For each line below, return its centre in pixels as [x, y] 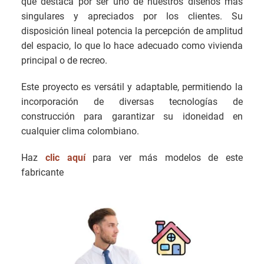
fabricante [42, 172]
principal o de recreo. [64, 60]
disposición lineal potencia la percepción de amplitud [132, 31]
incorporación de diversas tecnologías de [132, 102]
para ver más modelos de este [164, 158]
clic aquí [65, 158]
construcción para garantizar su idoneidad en [132, 116]
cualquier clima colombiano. [80, 131]
